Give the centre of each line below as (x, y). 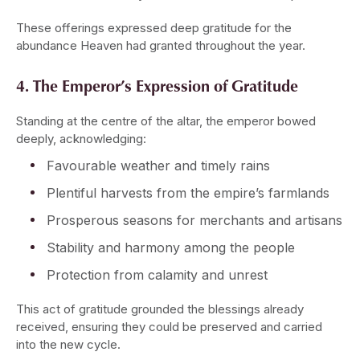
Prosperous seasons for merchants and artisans (194, 221)
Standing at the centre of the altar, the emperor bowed (166, 121)
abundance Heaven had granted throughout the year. (161, 46)
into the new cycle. (68, 345)
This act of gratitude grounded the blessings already (160, 309)
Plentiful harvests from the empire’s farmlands (188, 193)
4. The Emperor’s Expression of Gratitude (157, 86)
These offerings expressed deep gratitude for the (154, 28)
